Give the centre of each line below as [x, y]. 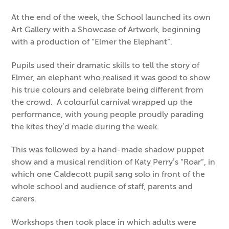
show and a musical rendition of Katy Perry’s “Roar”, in [113, 162]
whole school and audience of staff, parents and [102, 187]
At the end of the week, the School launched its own [111, 17]
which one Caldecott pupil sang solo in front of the [108, 174]
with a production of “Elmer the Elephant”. [92, 41]
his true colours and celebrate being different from [108, 89]
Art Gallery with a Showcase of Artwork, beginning [106, 29]
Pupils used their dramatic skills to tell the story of [106, 65]
